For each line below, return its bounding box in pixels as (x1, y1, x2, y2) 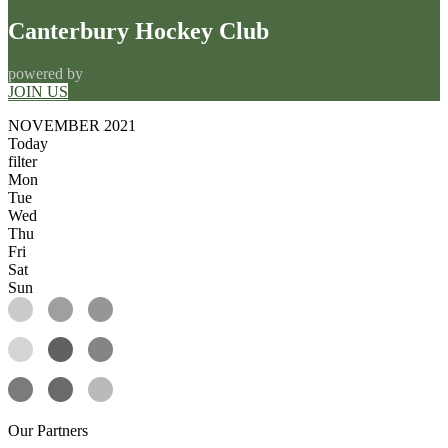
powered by (8, 64, 83, 82)
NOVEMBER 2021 (8, 116, 136, 134)
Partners (37, 421, 88, 439)
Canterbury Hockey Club (8, 17, 269, 44)
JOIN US (8, 82, 68, 100)
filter (8, 152, 37, 170)
